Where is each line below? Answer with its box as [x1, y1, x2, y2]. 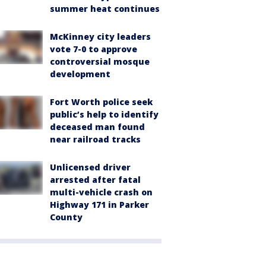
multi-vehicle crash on [50, 186, 153, 198]
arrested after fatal [50, 174, 141, 186]
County [50, 211, 83, 223]
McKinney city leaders [50, 31, 151, 43]
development [50, 68, 110, 80]
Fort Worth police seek [50, 96, 153, 108]
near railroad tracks [50, 134, 141, 145]
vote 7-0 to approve [50, 43, 137, 55]
